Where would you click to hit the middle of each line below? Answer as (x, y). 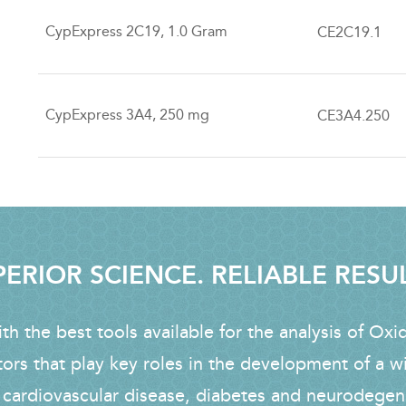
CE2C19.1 (350, 32)
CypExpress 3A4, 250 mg (128, 114)
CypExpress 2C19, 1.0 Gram (137, 31)
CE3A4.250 (354, 115)
